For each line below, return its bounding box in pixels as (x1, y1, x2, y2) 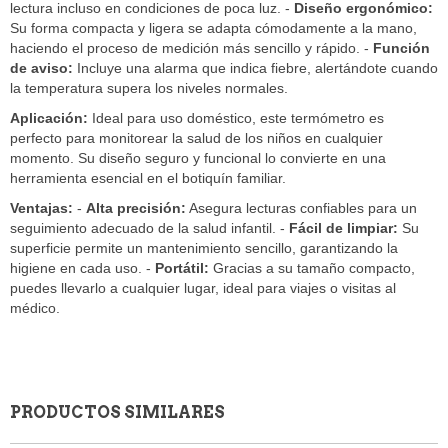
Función (373, 40, 430, 57)
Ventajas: (10, 200, 73, 217)
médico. (10, 300, 60, 317)
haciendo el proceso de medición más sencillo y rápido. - (10, 40, 373, 57)
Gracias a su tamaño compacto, (209, 260, 415, 277)
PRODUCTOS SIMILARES (10, 403, 225, 423)
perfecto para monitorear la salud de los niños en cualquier (10, 130, 383, 147)
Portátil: (155, 260, 209, 277)
